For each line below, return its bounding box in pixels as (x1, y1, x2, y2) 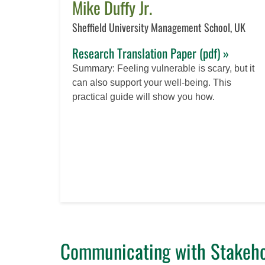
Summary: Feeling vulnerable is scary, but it (72, 63, 254, 73)
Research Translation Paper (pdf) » (72, 43, 229, 62)
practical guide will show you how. (72, 91, 215, 102)
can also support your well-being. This (72, 77, 231, 88)
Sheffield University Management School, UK (72, 19, 245, 35)
